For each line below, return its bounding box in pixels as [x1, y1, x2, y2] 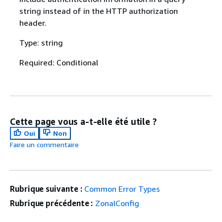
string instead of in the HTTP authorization [19, 5, 178, 16]
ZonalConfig [95, 198, 140, 208]
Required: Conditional [19, 57, 98, 67]
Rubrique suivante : [10, 183, 82, 194]
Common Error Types [84, 183, 161, 194]
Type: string [19, 37, 63, 48]
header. [19, 17, 47, 28]
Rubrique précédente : [10, 198, 93, 208]
